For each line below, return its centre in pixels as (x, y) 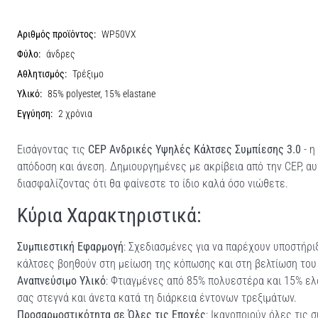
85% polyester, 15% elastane (102, 94)
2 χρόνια (75, 114)
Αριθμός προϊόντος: (56, 34)
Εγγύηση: (35, 114)
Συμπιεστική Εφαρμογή (70, 246)
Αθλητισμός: (42, 74)
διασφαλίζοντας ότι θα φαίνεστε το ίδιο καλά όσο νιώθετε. (153, 183)
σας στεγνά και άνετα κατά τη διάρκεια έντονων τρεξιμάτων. (157, 297)
